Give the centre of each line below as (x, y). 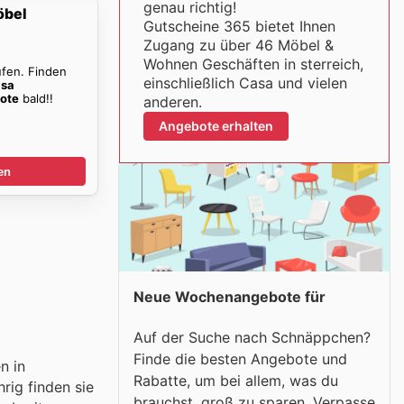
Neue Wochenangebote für (230, 297)
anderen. (172, 102)
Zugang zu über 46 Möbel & (238, 45)
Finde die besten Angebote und (240, 358)
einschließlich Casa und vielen (245, 83)
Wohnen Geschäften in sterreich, (253, 64)
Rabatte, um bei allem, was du (236, 380)
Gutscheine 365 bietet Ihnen (239, 26)
